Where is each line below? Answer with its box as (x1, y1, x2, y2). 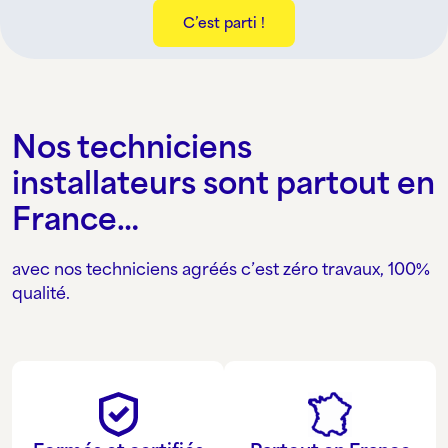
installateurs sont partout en (12, 164, 435, 201)
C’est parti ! (183, 13, 265, 31)
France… (12, 200, 139, 237)
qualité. (12, 282, 70, 303)
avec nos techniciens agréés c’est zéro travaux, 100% (12, 258, 430, 279)
